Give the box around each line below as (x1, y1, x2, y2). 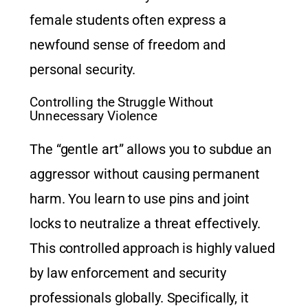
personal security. (30, 61, 136, 78)
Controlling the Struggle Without (30, 95, 213, 111)
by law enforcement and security (30, 265, 226, 282)
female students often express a (30, 12, 226, 29)
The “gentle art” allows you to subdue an (30, 141, 272, 158)
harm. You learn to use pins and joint (30, 190, 250, 208)
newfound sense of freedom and (30, 36, 226, 54)
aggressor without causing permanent (30, 166, 260, 183)
